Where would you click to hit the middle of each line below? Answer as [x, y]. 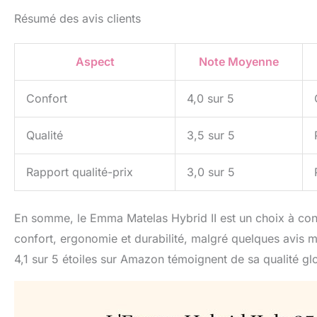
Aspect [95, 62]
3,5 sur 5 [211, 136]
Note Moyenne [239, 62]
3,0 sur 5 [211, 172]
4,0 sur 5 [211, 99]
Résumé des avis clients [77, 19]
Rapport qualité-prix [80, 172]
